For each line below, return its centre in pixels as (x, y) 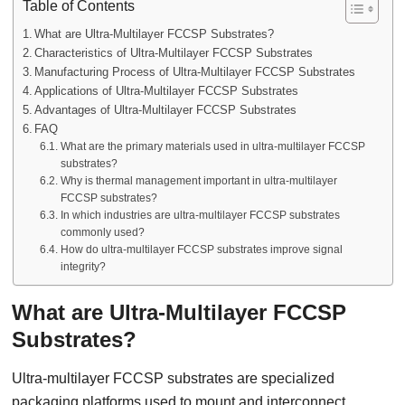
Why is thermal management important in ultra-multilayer (198, 181)
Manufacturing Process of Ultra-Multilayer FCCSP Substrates (195, 72)
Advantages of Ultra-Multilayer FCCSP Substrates (166, 110)
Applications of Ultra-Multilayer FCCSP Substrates (167, 91)
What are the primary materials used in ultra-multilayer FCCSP (212, 146)
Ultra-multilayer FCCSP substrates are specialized (174, 378)
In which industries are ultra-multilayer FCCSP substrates (200, 215)
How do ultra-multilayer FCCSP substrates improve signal (201, 250)
